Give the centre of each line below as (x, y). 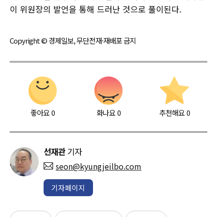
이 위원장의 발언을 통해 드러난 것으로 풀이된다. (96, 9)
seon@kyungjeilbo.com (99, 166)
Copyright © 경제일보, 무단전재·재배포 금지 (73, 40)
